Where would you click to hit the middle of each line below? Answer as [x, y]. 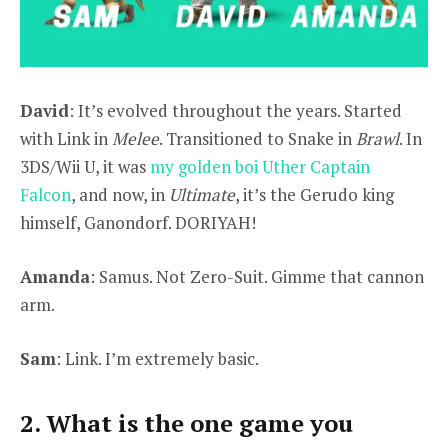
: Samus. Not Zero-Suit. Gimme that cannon [257, 276]
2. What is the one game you [186, 423]
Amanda [55, 276]
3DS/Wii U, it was [85, 166]
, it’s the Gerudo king [314, 194]
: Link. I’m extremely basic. [157, 358]
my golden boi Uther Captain [260, 166]
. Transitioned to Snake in [257, 138]
